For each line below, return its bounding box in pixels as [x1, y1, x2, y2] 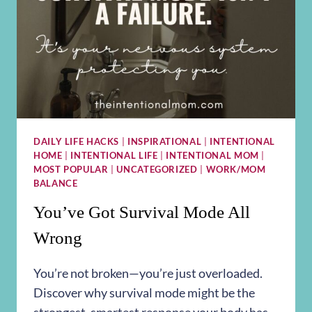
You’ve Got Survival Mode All [33, 203, 250, 222]
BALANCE [33, 178, 78, 189]
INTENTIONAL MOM [166, 150, 259, 161]
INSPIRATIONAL [127, 136, 202, 147]
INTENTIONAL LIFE [70, 150, 158, 161]
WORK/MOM [205, 164, 266, 175]
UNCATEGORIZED [116, 164, 198, 175]
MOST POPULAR [33, 164, 109, 175]
